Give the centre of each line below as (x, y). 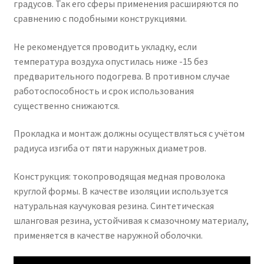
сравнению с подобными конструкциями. (100, 19)
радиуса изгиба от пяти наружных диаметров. (110, 148)
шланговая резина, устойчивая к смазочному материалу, (131, 220)
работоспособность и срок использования (103, 90)
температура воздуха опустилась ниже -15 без (110, 61)
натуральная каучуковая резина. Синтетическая (113, 205)
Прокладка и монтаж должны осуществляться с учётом (129, 133)
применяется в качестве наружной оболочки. (108, 235)
